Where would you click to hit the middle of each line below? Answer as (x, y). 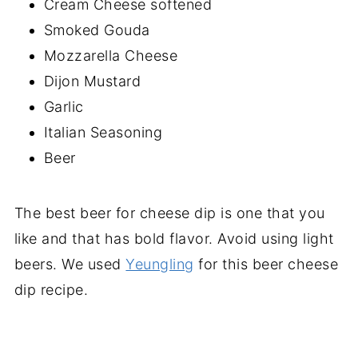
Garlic (64, 106)
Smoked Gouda (97, 30)
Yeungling (160, 264)
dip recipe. (51, 289)
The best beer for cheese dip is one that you (169, 213)
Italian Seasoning (103, 132)
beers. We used (70, 264)
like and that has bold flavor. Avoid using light (174, 238)
